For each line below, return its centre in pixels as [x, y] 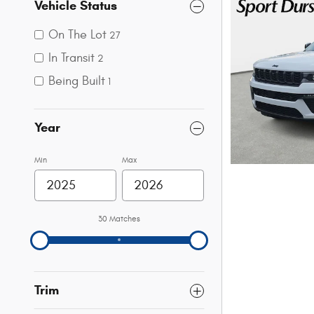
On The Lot [77, 35]
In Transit [71, 58]
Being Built [77, 81]
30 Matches [119, 219]
